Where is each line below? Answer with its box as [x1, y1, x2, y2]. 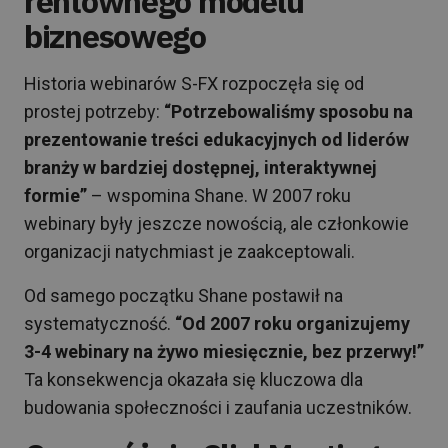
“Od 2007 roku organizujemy [175, 313, 410, 334]
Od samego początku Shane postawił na [24, 285, 343, 306]
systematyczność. [24, 313, 175, 334]
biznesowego [24, 15, 206, 57]
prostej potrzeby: [24, 101, 164, 122]
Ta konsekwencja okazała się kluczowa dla [24, 369, 363, 390]
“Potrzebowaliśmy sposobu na [164, 101, 413, 122]
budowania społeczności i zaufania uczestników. [24, 397, 412, 418]
